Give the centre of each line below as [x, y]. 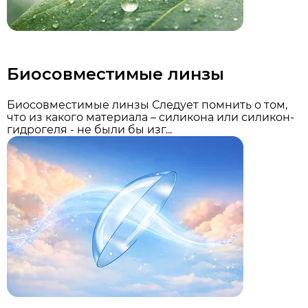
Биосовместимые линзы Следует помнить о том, [147, 104]
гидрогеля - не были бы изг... [89, 129]
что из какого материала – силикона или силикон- [151, 117]
